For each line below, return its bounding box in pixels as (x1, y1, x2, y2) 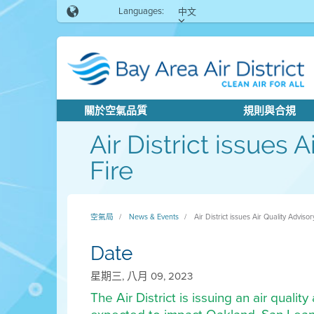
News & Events (128, 211, 179, 222)
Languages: (118, 4, 164, 18)
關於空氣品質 (83, 103, 147, 118)
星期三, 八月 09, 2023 (90, 268, 193, 284)
